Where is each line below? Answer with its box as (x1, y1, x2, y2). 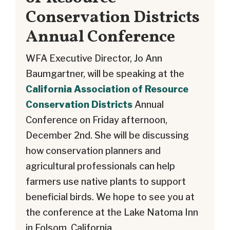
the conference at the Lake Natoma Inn (26, 207, 198, 218)
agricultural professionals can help (26, 161, 175, 172)
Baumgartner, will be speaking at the (26, 68, 184, 80)
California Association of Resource (26, 84, 188, 95)
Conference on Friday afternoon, (26, 114, 167, 126)
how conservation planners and (26, 145, 161, 157)
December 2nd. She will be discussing (26, 130, 189, 141)
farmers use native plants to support (26, 176, 186, 187)
